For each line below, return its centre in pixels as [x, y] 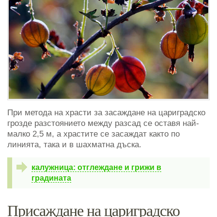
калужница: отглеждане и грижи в [96, 168]
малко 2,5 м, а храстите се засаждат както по [93, 134]
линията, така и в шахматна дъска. [74, 145]
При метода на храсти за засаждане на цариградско [106, 113]
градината [51, 178]
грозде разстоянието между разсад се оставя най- [103, 124]
